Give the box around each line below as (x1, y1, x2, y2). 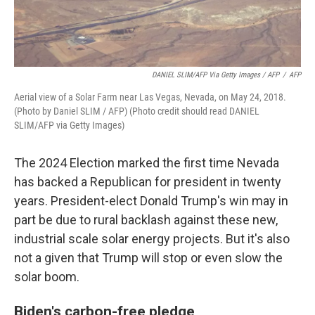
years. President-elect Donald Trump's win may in (14, 193, 288, 208)
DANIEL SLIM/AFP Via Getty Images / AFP (152, 70, 279, 79)
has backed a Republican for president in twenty (14, 174, 281, 189)
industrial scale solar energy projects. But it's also (14, 231, 290, 246)
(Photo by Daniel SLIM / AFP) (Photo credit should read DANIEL (14, 105, 259, 117)
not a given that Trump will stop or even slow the (14, 250, 283, 265)
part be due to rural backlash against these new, (14, 212, 278, 227)
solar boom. (14, 269, 79, 284)
